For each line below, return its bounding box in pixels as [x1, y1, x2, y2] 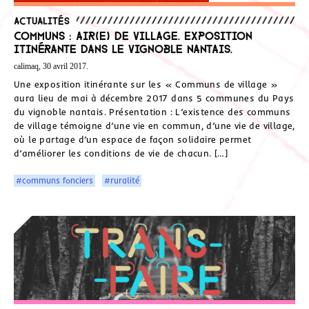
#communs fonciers [16, 175, 94, 186]
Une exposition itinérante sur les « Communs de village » [14, 79, 279, 90]
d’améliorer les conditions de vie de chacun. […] [14, 148, 228, 159]
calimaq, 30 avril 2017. [14, 61, 88, 71]
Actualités [14, 14, 70, 25]
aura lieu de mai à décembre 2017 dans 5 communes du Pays [14, 92, 295, 104]
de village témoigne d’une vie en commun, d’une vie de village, [14, 120, 295, 132]
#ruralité [104, 175, 140, 186]
